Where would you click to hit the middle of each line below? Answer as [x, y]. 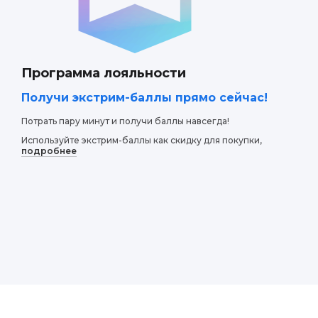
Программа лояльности [104, 73]
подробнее [49, 151]
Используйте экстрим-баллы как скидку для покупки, [142, 140]
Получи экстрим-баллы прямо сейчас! [144, 98]
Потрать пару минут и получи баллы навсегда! [125, 121]
